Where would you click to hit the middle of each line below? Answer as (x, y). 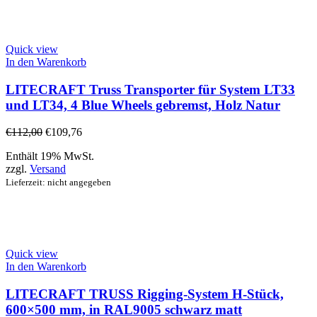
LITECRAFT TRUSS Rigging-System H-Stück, (145, 294)
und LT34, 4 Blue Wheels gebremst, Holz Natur (143, 105)
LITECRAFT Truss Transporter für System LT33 (150, 89)
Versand (48, 169)
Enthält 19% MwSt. (50, 156)
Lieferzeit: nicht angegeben (58, 183)
